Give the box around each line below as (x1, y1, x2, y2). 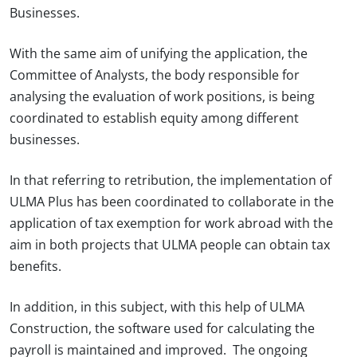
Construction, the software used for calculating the (10, 322, 315, 335)
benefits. (10, 260, 61, 273)
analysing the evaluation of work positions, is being (10, 90, 315, 104)
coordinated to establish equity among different (10, 112, 299, 125)
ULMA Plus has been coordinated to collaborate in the (10, 195, 334, 209)
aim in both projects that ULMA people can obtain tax (10, 238, 330, 252)
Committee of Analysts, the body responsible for (10, 69, 300, 82)
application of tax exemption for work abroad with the (10, 217, 333, 230)
